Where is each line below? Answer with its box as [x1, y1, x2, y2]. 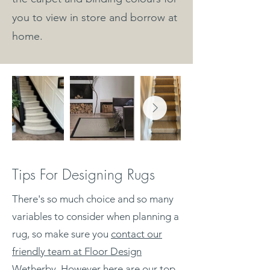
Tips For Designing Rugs [12, 164, 155, 184]
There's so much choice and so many [12, 192, 174, 205]
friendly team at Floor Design [12, 245, 142, 257]
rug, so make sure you [12, 227, 111, 240]
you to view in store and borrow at [12, 10, 177, 24]
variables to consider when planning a [12, 210, 179, 222]
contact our [111, 227, 162, 240]
